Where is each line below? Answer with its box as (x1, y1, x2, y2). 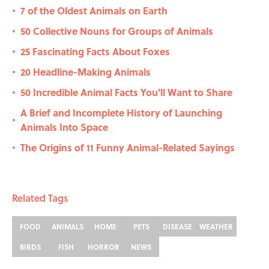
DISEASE (163, 221, 192, 232)
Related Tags (12, 191, 68, 205)
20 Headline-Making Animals (20, 65, 151, 79)
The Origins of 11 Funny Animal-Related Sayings (20, 141, 235, 155)
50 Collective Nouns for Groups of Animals (20, 24, 213, 38)
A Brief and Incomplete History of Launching (20, 106, 222, 120)
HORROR (88, 241, 119, 253)
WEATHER (199, 221, 233, 232)
